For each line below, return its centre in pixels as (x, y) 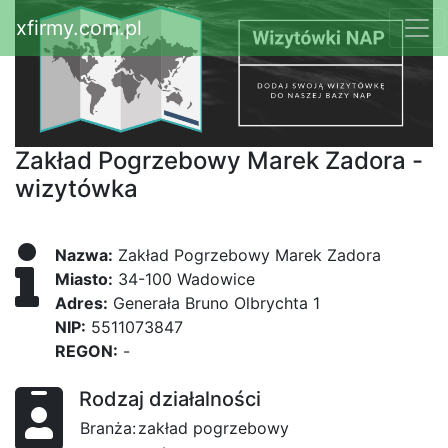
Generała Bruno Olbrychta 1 (214, 303)
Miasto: (84, 279)
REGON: (86, 351)
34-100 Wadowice (184, 279)
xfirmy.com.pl (79, 28)
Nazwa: (84, 255)
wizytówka (76, 189)
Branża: (108, 428)
